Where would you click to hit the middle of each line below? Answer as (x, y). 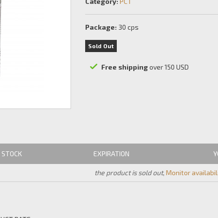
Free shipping (125, 67)
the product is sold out (128, 173)
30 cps (128, 27)
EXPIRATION (111, 154)
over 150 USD (169, 67)
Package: (101, 27)
